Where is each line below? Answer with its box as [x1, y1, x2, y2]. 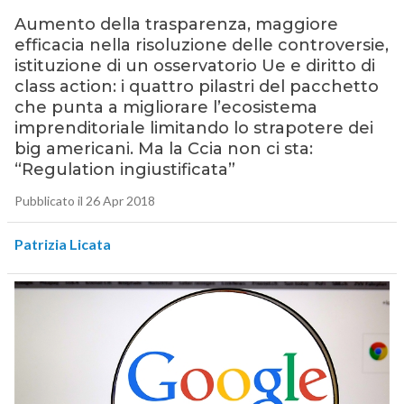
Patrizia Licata [14, 235, 111, 253]
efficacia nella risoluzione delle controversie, [14, 35, 389, 56]
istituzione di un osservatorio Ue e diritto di [14, 56, 375, 77]
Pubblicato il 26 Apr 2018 [14, 193, 155, 209]
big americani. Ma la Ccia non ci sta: [14, 139, 313, 160]
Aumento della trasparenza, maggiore [14, 14, 338, 35]
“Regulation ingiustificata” [14, 160, 235, 180]
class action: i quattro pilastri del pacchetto [14, 77, 379, 97]
